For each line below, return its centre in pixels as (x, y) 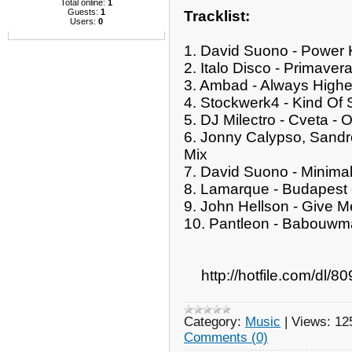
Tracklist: (217, 16)
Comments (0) (226, 337)
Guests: (84, 11)
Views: (311, 321)
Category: (213, 321)
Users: (84, 21)
